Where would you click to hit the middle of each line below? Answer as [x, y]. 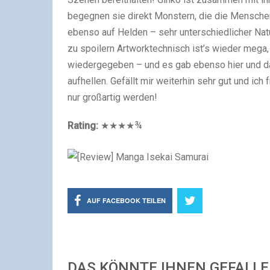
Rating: [83, 126]
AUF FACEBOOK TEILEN [126, 200]
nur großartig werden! [112, 97]
